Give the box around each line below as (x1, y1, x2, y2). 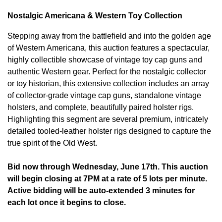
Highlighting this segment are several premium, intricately (7, 114, 208, 123)
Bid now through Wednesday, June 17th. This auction (7, 162, 208, 171)
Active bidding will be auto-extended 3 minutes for (7, 186, 195, 195)
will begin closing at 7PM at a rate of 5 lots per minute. (7, 174, 207, 183)
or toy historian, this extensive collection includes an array (7, 79, 209, 88)
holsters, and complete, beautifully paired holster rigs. (7, 103, 194, 111)
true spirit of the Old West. (7, 138, 97, 147)
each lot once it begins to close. (7, 198, 126, 207)
